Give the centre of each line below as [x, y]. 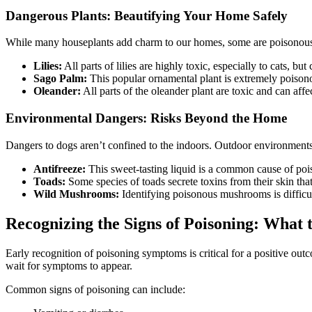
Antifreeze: [60, 169]
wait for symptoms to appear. [69, 265]
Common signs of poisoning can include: [95, 289]
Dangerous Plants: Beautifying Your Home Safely [147, 15]
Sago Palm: [60, 79]
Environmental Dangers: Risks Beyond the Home [146, 118]
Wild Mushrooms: [76, 194]
